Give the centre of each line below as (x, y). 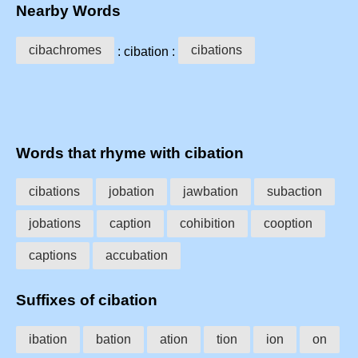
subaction (294, 192)
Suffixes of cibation (87, 300)
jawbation (211, 192)
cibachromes (65, 50)
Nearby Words (68, 11)
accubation (137, 256)
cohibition (207, 224)
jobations (55, 224)
